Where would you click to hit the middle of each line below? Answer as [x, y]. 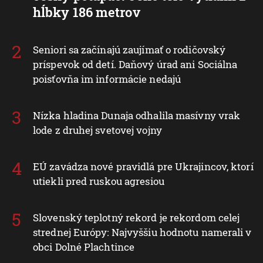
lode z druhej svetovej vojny [97, 130]
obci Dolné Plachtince [84, 247]
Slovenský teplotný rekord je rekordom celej [136, 217]
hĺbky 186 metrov [87, 12]
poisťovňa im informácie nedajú [107, 79]
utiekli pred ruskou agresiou [99, 181]
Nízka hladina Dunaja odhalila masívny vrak [137, 115]
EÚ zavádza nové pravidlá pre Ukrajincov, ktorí [143, 166]
